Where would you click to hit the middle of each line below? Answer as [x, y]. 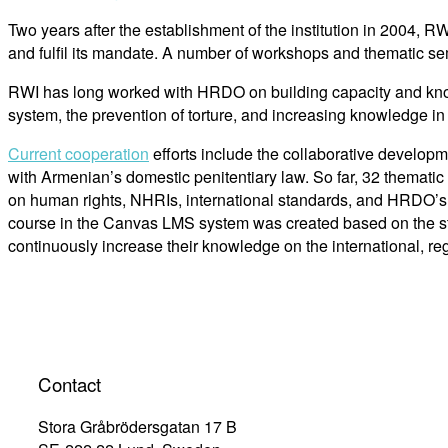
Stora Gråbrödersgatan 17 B [137, 427]
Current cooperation [78, 153]
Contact [69, 383]
